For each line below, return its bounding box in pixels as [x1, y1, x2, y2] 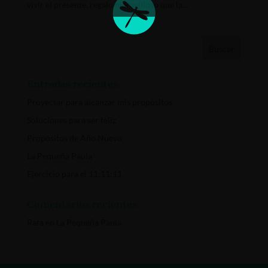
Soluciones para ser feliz [26, 115, 116, 126]
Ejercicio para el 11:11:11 [26, 169, 122, 179]
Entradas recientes [26, 78, 118, 90]
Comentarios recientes [26, 198, 137, 211]
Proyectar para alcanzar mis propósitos [26, 97, 172, 108]
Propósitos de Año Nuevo [26, 133, 122, 144]
